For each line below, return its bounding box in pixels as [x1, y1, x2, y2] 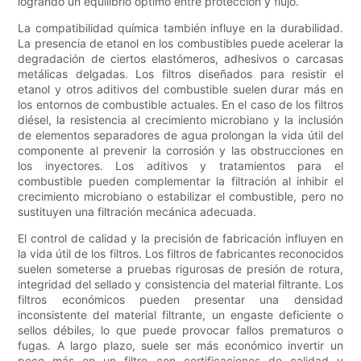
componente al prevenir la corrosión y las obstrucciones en [18, 143, 343, 158]
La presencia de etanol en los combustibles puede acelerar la [18, 36, 343, 51]
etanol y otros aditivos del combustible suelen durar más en [18, 82, 343, 97]
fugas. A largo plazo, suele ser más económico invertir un [18, 338, 343, 353]
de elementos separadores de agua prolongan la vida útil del [18, 128, 343, 143]
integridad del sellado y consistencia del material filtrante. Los [18, 277, 343, 292]
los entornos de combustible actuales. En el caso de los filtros [18, 98, 343, 112]
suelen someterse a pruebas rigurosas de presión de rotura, [18, 262, 343, 276]
